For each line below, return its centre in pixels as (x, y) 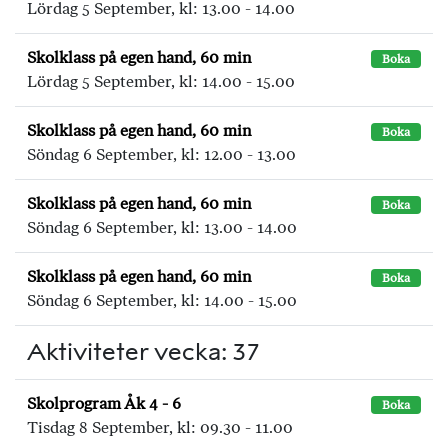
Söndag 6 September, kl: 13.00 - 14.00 (162, 227)
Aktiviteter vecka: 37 (143, 351)
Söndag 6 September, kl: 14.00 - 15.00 (162, 300)
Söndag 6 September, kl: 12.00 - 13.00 (161, 154)
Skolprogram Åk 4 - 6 (104, 403)
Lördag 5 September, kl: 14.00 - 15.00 (161, 81)
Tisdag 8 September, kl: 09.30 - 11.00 (160, 427)
